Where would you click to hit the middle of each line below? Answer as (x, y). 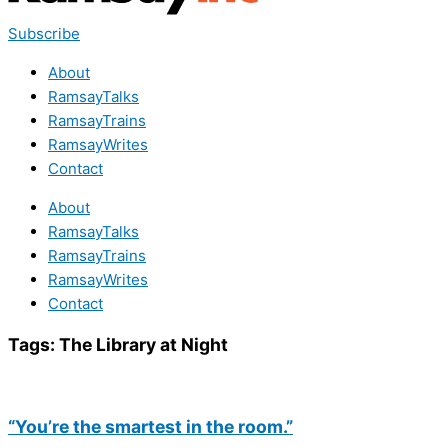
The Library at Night (143, 344)
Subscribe (44, 33)
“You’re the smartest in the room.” (150, 426)
